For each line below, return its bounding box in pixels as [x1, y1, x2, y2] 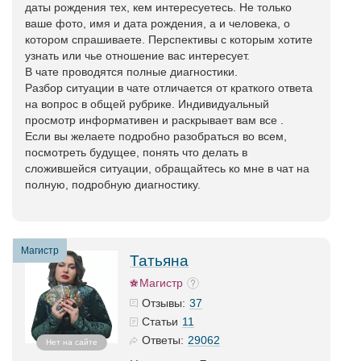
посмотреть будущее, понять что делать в [25, 146, 247, 159]
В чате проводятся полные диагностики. [25, 65, 238, 78]
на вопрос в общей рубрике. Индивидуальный [25, 98, 269, 110]
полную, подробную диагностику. [25, 178, 201, 191]
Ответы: [142, 334, 184, 346]
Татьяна [130, 252, 189, 269]
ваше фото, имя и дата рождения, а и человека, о [25, 17, 290, 30]
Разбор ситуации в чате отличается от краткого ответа [25, 81, 313, 94]
